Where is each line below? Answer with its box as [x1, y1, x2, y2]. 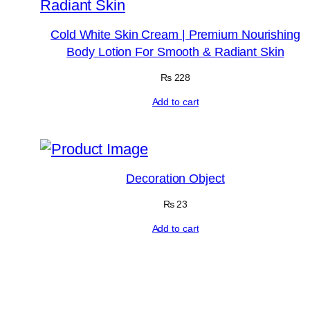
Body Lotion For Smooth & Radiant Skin [66, 45, 284, 60]
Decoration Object [126, 171, 225, 185]
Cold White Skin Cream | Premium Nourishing [51, 28, 300, 42]
